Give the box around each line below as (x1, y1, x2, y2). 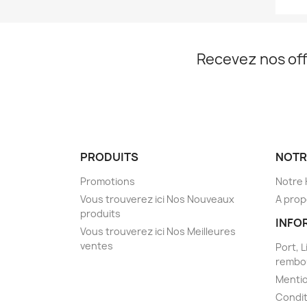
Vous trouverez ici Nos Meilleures (80, 225, 236, 238)
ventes (80, 239, 113, 253)
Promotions (80, 175, 135, 188)
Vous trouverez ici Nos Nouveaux (80, 193, 234, 206)
